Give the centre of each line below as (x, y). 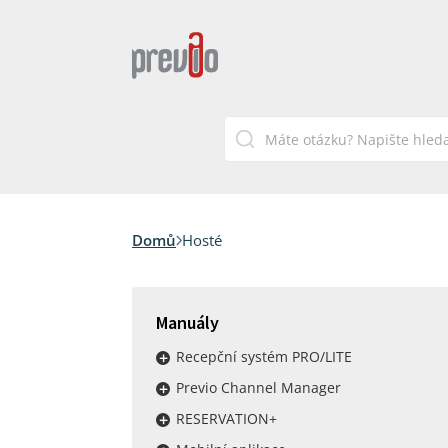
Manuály (187, 322)
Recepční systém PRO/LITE (264, 356)
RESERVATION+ (226, 418)
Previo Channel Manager (258, 387)
